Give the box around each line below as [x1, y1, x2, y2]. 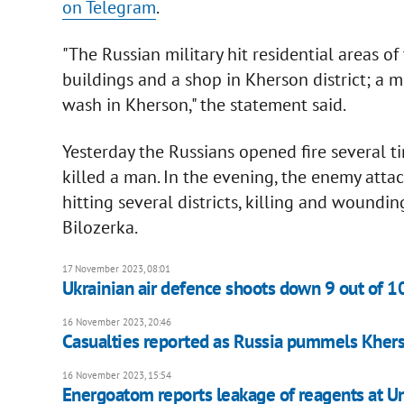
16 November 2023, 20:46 [61, 315, 171, 328]
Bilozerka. [61, 215, 141, 239]
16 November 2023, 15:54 [61, 368, 171, 381]
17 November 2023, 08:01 [61, 262, 170, 275]
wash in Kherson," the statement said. [61, 92, 346, 116]
